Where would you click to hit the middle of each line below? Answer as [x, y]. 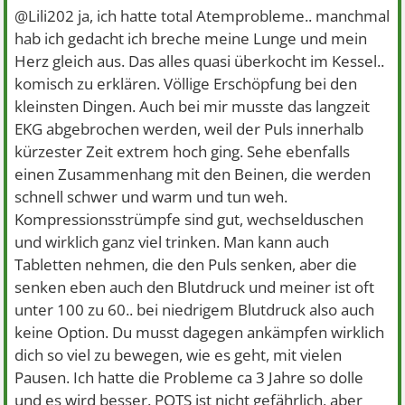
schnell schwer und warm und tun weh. [151, 197]
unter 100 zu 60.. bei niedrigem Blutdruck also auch [195, 310]
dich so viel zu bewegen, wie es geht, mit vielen [179, 355]
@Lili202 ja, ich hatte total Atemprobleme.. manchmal [202, 16]
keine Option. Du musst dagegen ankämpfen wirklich [200, 332]
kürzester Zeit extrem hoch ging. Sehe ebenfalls [183, 151]
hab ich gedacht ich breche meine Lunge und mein [191, 38]
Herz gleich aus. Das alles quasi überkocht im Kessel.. [200, 61]
